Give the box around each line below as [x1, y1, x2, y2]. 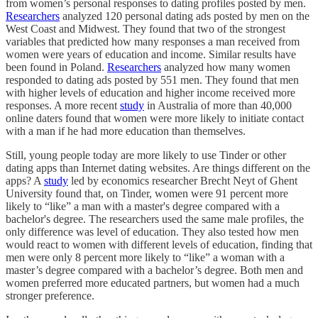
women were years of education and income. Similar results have [6, 48, 296, 60]
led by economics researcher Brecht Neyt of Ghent [68, 174, 297, 187]
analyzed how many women [161, 60, 290, 73]
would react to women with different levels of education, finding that [6, 238, 312, 251]
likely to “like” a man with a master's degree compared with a [6, 199, 280, 212]
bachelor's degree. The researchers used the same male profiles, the [6, 212, 304, 225]
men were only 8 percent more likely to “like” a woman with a [6, 251, 285, 263]
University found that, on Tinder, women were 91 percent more [6, 187, 288, 199]
